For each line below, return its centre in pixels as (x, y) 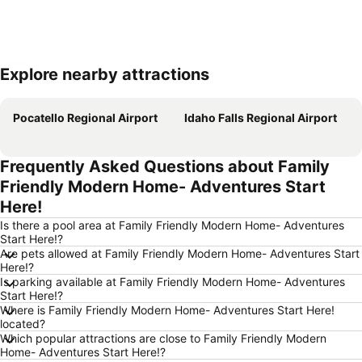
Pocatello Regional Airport (85, 118)
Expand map (59, 86)
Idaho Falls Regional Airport (261, 118)
